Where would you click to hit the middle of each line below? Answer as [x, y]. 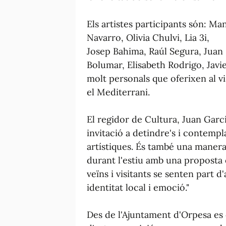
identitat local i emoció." [138, 187]
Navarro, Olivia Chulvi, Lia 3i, [148, 37]
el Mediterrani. [118, 92]
